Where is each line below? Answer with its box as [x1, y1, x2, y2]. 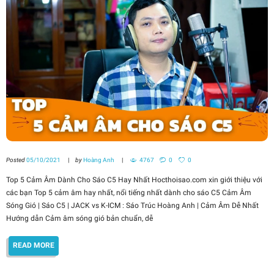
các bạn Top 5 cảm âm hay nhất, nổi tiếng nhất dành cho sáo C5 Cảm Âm [6, 188, 251, 198]
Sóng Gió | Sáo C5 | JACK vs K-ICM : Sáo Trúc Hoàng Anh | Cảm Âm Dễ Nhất [6, 201, 259, 210]
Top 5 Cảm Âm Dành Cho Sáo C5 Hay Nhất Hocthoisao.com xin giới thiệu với [6, 176, 262, 185]
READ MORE [13, 241, 55, 250]
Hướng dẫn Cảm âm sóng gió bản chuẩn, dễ [6, 214, 153, 223]
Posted [6, 157, 26, 164]
